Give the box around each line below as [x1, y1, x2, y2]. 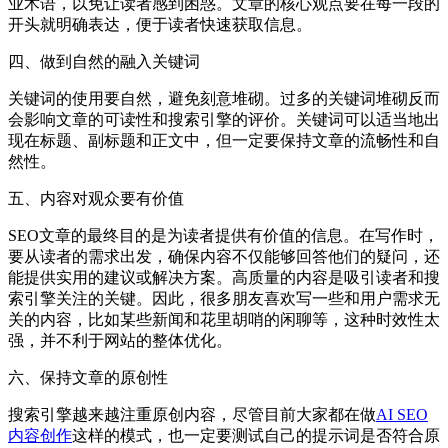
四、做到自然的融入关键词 [8, 52, 200, 70]
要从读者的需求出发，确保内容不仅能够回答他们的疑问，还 [8, 247, 440, 265]
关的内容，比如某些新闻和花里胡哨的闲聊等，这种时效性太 [8, 310, 440, 328]
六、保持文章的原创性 [8, 368, 168, 386]
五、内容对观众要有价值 [8, 189, 184, 207]
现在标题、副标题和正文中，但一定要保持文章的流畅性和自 [8, 131, 440, 149]
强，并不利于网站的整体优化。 [8, 331, 232, 349]
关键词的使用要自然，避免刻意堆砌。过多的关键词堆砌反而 [8, 89, 440, 107]
